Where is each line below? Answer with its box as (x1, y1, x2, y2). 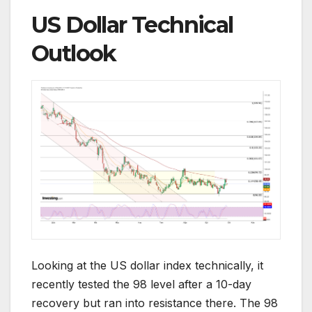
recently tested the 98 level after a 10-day (31, 277, 251, 292)
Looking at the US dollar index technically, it (31, 258, 263, 273)
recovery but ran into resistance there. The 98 (31, 296, 278, 311)
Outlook (31, 40, 116, 68)
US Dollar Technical (31, 11, 233, 39)
